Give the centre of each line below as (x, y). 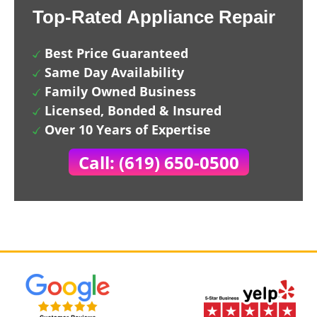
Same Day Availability (114, 72)
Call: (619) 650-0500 (158, 162)
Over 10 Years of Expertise (128, 129)
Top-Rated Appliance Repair (154, 17)
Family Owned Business (120, 91)
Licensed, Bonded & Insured (133, 110)
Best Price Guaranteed (116, 53)
